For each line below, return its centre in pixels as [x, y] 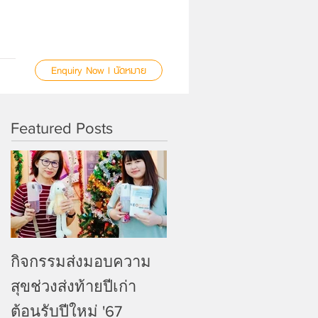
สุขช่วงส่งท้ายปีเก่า [73, 286]
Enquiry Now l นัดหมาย [99, 70]
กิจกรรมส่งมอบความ [81, 262]
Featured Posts [62, 128]
